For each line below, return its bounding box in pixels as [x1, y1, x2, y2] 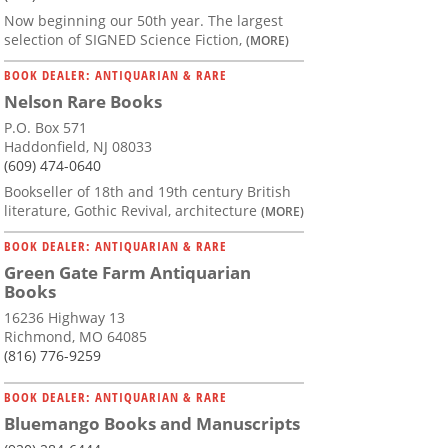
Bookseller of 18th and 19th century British [4, 182, 291, 202]
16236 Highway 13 [4, 308, 125, 328]
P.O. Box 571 [4, 118, 87, 138]
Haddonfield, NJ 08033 [4, 137, 152, 157]
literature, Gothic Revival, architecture [4, 201, 261, 221]
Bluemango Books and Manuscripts [4, 412, 300, 436]
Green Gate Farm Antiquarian [4, 261, 251, 285]
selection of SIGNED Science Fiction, [4, 30, 246, 50]
